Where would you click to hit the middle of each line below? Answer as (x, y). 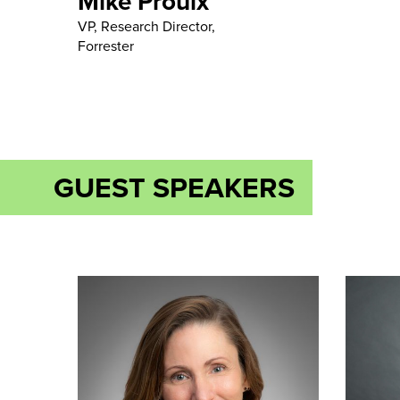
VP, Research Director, (146, 26)
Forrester (106, 46)
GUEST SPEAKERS (174, 187)
